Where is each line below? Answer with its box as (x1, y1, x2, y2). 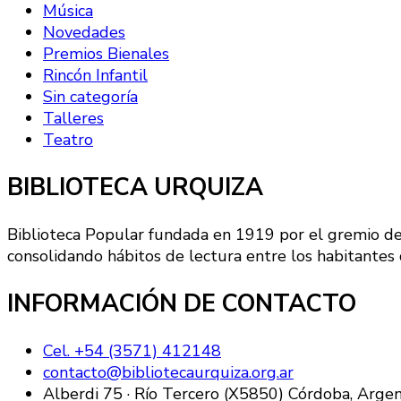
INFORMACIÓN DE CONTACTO (7, 286, 356, 320)
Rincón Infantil (43, 64, 148, 87)
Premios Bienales (43, 43, 169, 65)
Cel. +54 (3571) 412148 (43, 340, 221, 363)
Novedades (43, 21, 125, 44)
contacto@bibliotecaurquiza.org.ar (43, 362, 294, 384)
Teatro (43, 129, 93, 151)
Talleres (43, 107, 104, 130)
